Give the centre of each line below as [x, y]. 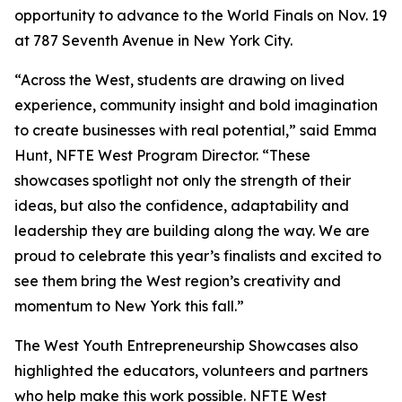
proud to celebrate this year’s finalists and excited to [198, 256]
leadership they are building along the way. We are [192, 231]
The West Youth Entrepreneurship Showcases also [186, 345]
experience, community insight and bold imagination [196, 105]
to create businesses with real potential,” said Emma [196, 130]
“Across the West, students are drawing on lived [179, 80]
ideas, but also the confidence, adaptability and [182, 205]
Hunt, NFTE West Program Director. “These [162, 155]
